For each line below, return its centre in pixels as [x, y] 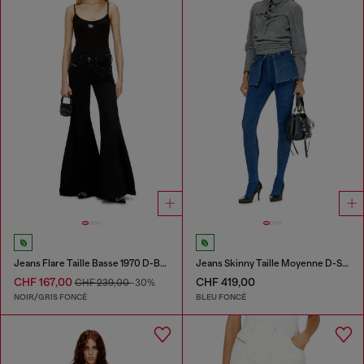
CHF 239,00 [103, 283]
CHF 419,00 [225, 282]
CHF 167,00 [44, 282]
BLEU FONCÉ [221, 297]
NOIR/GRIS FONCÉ [50, 297]
